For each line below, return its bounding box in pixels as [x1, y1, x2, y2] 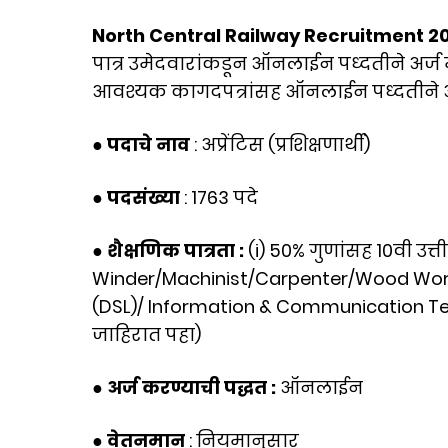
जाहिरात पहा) [92, 322, 201, 347]
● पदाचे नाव [92, 132, 194, 157]
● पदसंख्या [92, 185, 180, 210]
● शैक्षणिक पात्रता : [92, 238, 248, 263]
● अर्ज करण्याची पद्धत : [92, 375, 280, 400]
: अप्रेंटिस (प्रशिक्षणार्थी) [194, 132, 370, 157]
